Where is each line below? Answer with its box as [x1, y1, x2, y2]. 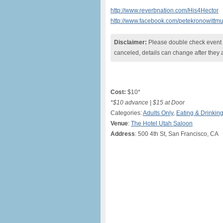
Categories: [111, 110, 143, 116]
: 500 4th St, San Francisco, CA [135, 130, 219, 137]
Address [111, 130, 135, 137]
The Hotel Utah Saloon [131, 120, 193, 127]
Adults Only [143, 110, 173, 116]
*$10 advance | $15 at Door [111, 99, 185, 106]
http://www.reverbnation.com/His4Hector [111, 7, 219, 14]
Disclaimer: [114, 39, 147, 46]
